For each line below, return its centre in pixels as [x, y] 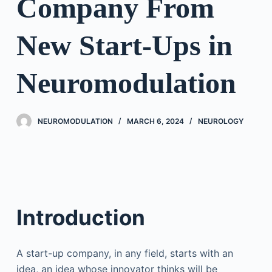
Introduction [80, 217]
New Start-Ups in [124, 45]
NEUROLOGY [220, 121]
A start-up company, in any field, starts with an [124, 253]
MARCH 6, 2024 [155, 121]
